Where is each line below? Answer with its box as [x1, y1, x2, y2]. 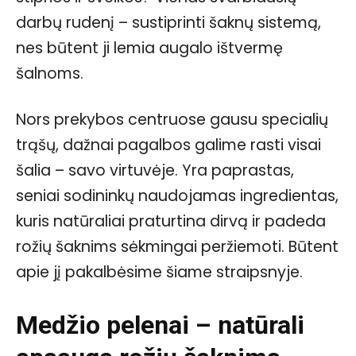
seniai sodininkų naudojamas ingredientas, [16, 184, 339, 207]
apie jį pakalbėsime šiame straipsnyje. [16, 261, 303, 283]
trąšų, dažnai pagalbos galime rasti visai [16, 133, 321, 156]
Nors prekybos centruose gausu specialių [16, 108, 328, 130]
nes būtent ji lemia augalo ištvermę [16, 37, 283, 59]
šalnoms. [16, 62, 83, 84]
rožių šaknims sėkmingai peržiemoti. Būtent [16, 235, 339, 257]
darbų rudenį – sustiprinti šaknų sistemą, [16, 11, 321, 33]
